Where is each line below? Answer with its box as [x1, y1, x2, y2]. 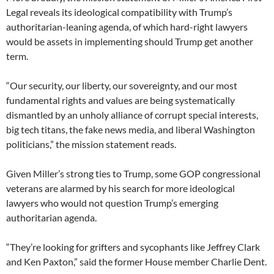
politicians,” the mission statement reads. [6, 138, 176, 150]
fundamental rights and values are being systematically [6, 94, 235, 106]
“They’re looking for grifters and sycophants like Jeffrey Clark [6, 240, 260, 253]
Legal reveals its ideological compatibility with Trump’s [6, 6, 232, 18]
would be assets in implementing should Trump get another [6, 35, 253, 47]
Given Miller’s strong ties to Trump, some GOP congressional [6, 167, 261, 179]
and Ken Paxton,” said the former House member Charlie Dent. [6, 255, 267, 267]
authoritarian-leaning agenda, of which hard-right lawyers [6, 20, 248, 32]
